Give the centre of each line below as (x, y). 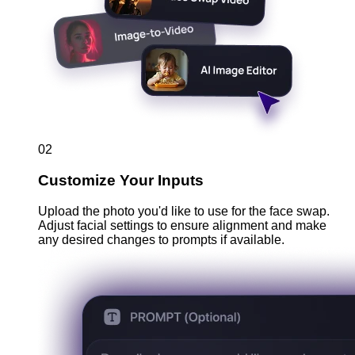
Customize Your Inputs (121, 181)
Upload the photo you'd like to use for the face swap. (184, 211)
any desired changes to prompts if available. (161, 239)
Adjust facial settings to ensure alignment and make (182, 225)
